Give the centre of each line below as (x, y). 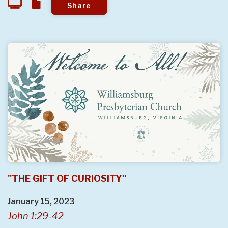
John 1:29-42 (36, 216)
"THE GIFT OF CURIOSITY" (67, 178)
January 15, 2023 (41, 201)
